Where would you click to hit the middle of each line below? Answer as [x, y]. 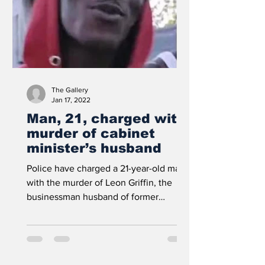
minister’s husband [94, 148]
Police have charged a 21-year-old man [106, 168]
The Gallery [70, 90]
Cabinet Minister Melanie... [82, 211]
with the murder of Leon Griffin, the [99, 182]
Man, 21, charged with [106, 119]
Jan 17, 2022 [71, 100]
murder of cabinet [91, 133]
